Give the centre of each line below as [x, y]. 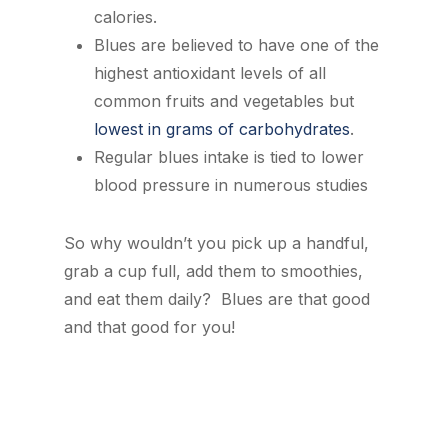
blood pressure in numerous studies [231, 185]
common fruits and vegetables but [224, 101]
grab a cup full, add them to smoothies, [213, 271]
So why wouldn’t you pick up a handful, [216, 243]
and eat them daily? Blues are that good [217, 299]
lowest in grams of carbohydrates [222, 129]
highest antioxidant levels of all [210, 73]
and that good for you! [149, 327]
